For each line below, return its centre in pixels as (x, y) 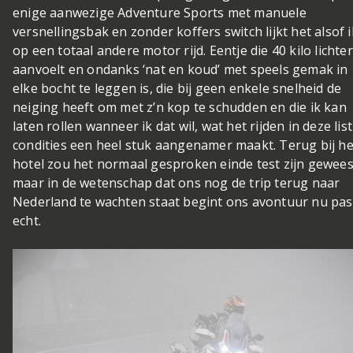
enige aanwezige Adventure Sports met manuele (160, 12)
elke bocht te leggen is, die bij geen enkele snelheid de (177, 88)
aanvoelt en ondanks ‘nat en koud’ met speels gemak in (180, 69)
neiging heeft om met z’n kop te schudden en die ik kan (180, 107)
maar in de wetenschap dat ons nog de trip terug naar (176, 182)
